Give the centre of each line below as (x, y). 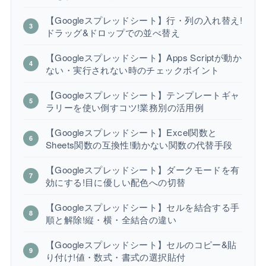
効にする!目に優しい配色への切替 (115, 182)
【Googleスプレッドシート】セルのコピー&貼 (141, 244)
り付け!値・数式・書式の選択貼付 (115, 256)
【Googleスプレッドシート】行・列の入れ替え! (144, 20)
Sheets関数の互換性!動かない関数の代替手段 (139, 144)
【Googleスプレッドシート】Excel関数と (131, 132)
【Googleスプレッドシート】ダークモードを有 (142, 169)
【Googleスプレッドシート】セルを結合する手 (142, 207)
